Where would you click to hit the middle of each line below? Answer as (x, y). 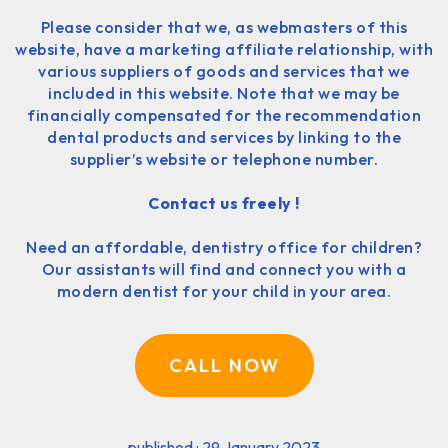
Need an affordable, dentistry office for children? (224, 246)
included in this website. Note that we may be (224, 92)
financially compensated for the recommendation (224, 114)
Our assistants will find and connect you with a (224, 268)
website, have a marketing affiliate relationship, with (224, 48)
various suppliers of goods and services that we (224, 70)
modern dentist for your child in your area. (224, 290)
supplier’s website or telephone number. (224, 158)
